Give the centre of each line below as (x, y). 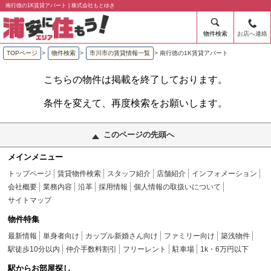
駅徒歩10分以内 (34, 249)
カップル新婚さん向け (122, 236)
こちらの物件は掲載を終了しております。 (135, 80)
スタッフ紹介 (129, 174)
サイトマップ (30, 200)
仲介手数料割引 (92, 249)
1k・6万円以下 (225, 249)
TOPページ (22, 53)
